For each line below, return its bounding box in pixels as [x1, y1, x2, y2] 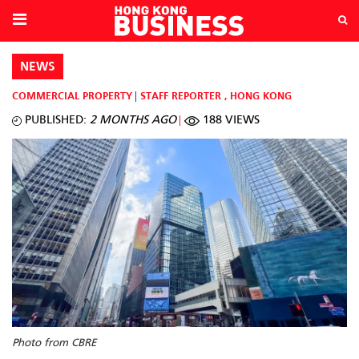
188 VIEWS [199, 115, 260, 126]
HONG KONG [230, 92, 292, 102]
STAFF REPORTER [140, 92, 221, 102]
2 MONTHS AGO [90, 115, 176, 126]
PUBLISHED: [22, 115, 87, 126]
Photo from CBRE [12, 338, 96, 349]
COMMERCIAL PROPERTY [12, 92, 132, 102]
